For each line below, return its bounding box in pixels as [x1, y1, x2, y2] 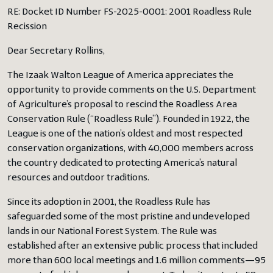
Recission [7, 21, 47, 32]
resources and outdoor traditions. [7, 172, 149, 183]
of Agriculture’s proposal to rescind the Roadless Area [7, 99, 237, 110]
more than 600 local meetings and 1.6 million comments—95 [7, 255, 266, 266]
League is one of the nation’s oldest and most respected [7, 129, 243, 139]
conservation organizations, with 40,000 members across [7, 143, 253, 154]
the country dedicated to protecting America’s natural [7, 158, 237, 168]
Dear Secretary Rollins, [7, 46, 105, 56]
